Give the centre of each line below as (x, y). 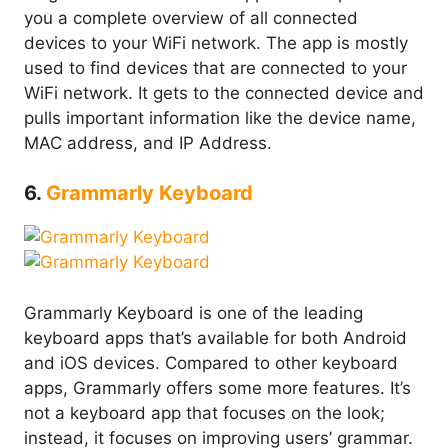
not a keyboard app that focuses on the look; (204, 412)
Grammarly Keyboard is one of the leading (193, 312)
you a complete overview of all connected (191, 17)
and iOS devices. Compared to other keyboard (211, 362)
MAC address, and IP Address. (148, 142)
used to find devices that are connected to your (215, 67)
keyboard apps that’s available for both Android (215, 337)
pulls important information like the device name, (220, 117)
